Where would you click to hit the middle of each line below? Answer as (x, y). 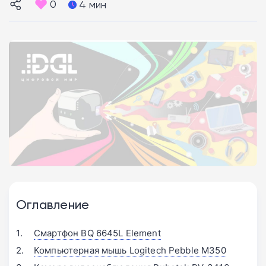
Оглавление (53, 204)
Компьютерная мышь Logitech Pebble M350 (130, 250)
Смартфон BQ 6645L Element (97, 233)
